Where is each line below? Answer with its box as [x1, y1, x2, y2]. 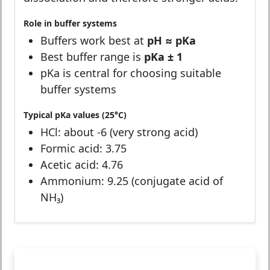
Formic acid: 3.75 [40, 140, 127, 155]
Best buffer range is [40, 49, 144, 64]
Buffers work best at [40, 33, 147, 48]
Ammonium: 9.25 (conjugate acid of [40, 173, 223, 188]
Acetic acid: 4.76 [40, 157, 123, 172]
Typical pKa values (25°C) [24, 108, 127, 121]
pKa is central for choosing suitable [40, 65, 221, 80]
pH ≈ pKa [147, 33, 196, 48]
